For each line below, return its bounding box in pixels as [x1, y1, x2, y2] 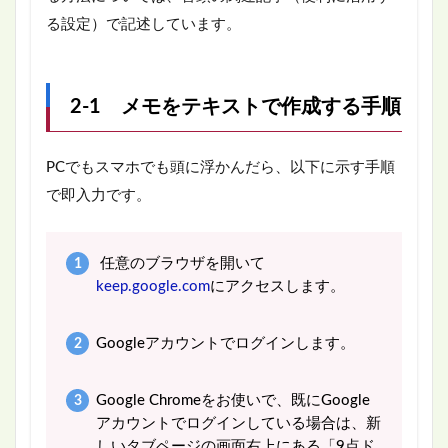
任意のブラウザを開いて [95, 255, 265, 271]
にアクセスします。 [209, 278, 345, 294]
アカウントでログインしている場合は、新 [95, 415, 381, 431]
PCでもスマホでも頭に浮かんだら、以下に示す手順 [46, 159, 395, 175]
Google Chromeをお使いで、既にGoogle [95, 392, 370, 408]
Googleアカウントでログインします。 [95, 335, 355, 351]
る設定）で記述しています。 [46, 16, 241, 32]
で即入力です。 [46, 187, 151, 203]
